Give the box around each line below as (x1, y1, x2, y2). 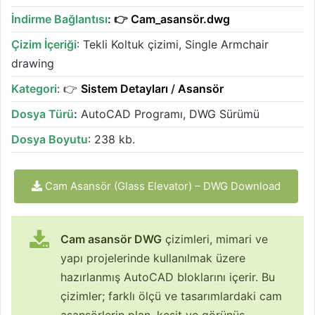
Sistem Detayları (81, 82, 168, 96)
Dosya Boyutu (11, 132, 88, 147)
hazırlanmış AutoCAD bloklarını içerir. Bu (60, 270, 275, 285)
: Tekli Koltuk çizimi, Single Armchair (77, 37, 269, 52)
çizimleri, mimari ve (162, 232, 268, 247)
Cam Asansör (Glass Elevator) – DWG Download (41, 179, 281, 193)
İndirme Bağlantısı (11, 12, 108, 27)
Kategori (11, 82, 57, 96)
